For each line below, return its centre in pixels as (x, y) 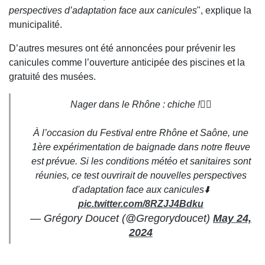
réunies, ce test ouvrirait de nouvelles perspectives (141, 176)
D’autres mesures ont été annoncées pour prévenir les (122, 49)
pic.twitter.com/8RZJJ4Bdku (141, 204)
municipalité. (35, 25)
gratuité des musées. (52, 77)
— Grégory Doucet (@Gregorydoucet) (122, 219)
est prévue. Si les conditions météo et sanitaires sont (141, 161)
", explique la (224, 11)
